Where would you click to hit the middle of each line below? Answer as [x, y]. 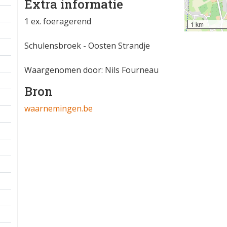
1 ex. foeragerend [58, 21]
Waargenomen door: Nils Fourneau [91, 70]
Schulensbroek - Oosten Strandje [87, 46]
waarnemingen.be [59, 108]
